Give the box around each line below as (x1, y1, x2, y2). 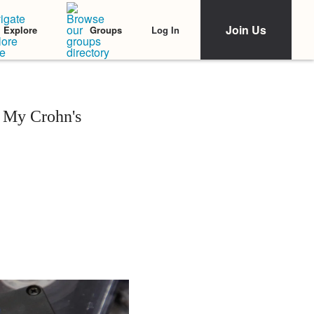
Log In (151, 22, 179, 36)
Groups (90, 23, 122, 36)
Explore (4, 23, 37, 36)
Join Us (226, 22, 266, 38)
